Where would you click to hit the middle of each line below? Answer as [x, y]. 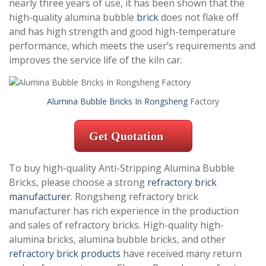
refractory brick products [65, 253]
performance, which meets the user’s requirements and [132, 45]
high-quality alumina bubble [73, 17]
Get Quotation [126, 136]
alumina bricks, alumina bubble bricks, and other [117, 239]
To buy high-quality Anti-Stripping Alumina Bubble [122, 168]
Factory [203, 101]
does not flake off [199, 17]
